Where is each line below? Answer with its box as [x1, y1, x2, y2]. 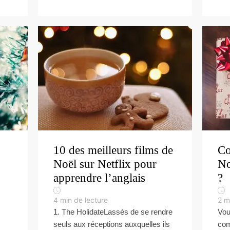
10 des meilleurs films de [53, 144, 173, 157]
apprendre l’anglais [53, 171, 145, 184]
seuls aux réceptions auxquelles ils [53, 220, 170, 228]
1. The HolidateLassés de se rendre [53, 207, 172, 216]
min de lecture [60, 196, 108, 204]
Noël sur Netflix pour [53, 158, 157, 170]
